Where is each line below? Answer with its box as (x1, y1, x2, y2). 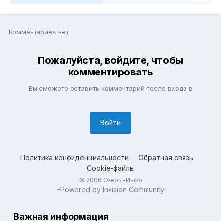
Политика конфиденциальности (20, 153, 129, 162)
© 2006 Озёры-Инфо (79, 176, 142, 184)
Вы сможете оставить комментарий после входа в (28, 84, 193, 93)
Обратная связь (138, 153, 193, 162)
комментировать (68, 66, 153, 78)
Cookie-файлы (86, 164, 135, 173)
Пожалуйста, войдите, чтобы (38, 54, 183, 67)
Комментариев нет (9, 28, 69, 36)
